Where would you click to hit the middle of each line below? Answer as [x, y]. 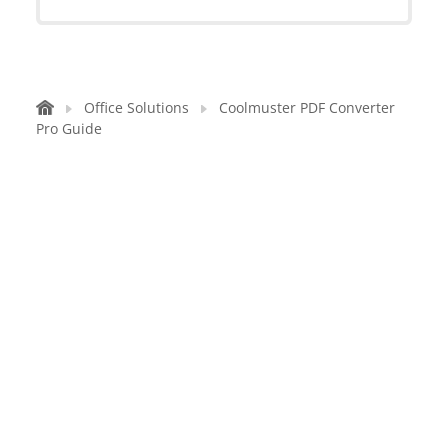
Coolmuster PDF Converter [307, 108]
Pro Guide [69, 129]
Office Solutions [136, 108]
